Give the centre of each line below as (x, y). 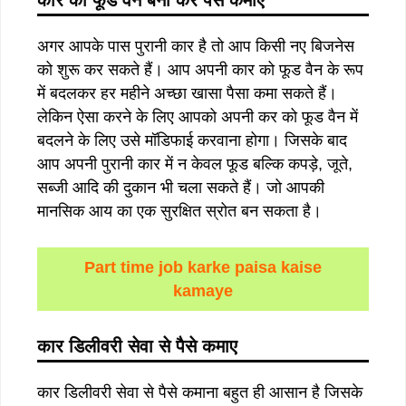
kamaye (203, 290)
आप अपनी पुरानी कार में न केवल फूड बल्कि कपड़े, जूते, (195, 164)
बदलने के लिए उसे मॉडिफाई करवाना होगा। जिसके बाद (192, 140)
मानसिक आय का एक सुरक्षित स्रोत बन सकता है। (182, 211)
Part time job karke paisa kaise (203, 267)
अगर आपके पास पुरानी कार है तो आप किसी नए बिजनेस (196, 46)
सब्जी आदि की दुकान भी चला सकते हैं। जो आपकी (181, 187)
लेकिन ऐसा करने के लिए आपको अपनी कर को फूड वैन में (198, 116)
